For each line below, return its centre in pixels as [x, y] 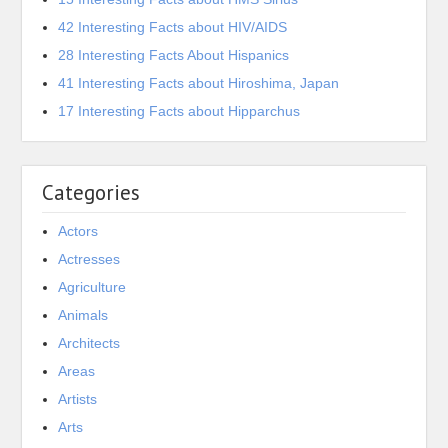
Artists [78, 399]
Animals [83, 315]
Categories [91, 192]
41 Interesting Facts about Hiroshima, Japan [199, 83]
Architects [89, 343]
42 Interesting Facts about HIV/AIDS [173, 27]
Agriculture [92, 287]
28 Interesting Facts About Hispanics [174, 55]
